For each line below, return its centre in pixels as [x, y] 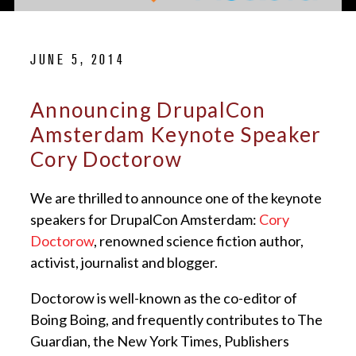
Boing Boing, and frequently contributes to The [176, 320]
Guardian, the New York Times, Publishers [160, 341]
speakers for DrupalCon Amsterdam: [145, 220]
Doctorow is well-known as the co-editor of [164, 298]
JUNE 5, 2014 [78, 60]
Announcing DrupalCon [148, 110]
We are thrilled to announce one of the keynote [176, 198]
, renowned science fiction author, [199, 241]
